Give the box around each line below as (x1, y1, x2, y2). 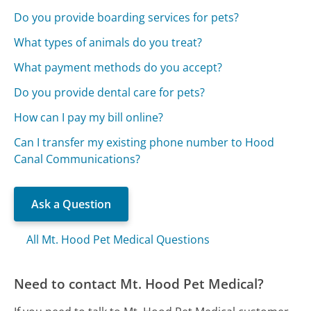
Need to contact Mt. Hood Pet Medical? (14, 274, 264, 293)
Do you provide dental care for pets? (14, 84, 205, 100)
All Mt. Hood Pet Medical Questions (26, 231, 210, 247)
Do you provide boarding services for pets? (14, 9, 239, 25)
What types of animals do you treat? (14, 34, 203, 50)
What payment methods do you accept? (14, 59, 223, 75)
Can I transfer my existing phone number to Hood (14, 134, 275, 150)
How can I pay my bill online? (14, 109, 164, 125)
